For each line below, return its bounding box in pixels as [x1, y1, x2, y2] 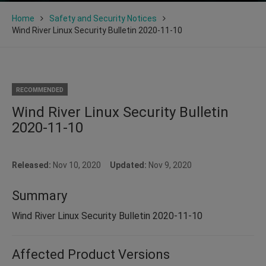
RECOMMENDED [16, 85, 64, 94]
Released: [12, 160, 53, 170]
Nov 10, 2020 [53, 160, 110, 170]
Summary [12, 188, 67, 203]
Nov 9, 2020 [147, 160, 192, 170]
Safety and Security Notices [49, 13, 157, 23]
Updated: [110, 160, 147, 170]
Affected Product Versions [12, 246, 170, 262]
